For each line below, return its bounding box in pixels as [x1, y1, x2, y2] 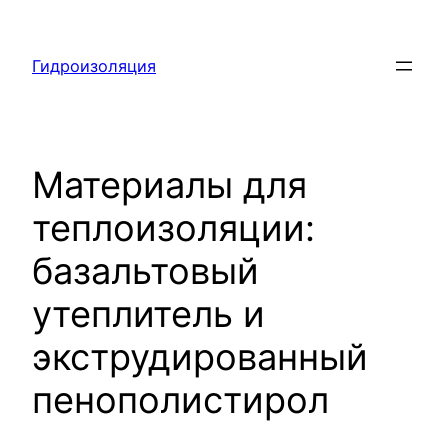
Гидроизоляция [32, 56, 156, 77]
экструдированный [32, 335, 368, 380]
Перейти [7, 10, 75, 30]
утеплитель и [32, 292, 265, 337]
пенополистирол [32, 378, 329, 423]
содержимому [7, 62, 121, 82]
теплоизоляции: [32, 206, 315, 251]
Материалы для [32, 163, 307, 208]
